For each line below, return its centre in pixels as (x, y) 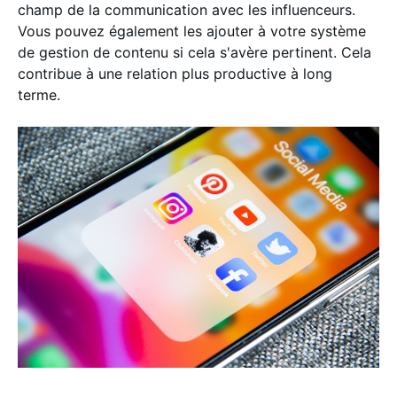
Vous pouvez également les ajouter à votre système (192, 31)
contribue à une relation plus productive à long (175, 73)
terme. (41, 94)
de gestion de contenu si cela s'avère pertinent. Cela (195, 52)
